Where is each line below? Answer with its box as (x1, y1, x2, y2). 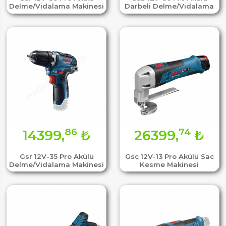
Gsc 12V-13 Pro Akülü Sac (125, 152, 214, 161)
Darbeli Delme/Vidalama (125, 2, 214, 11)
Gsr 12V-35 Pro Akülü (19, 152, 94, 161)
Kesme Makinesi (140, 160, 199, 169)
